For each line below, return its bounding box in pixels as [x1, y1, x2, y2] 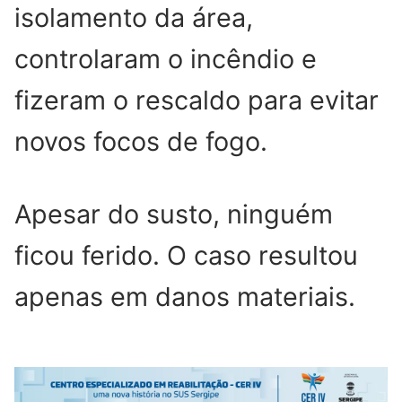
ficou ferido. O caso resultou [14, 239, 358, 271]
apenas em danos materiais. [14, 280, 355, 312]
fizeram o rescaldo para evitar [14, 83, 379, 116]
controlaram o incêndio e [14, 42, 317, 74]
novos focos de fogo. [14, 125, 267, 157]
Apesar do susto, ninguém [14, 197, 333, 230]
